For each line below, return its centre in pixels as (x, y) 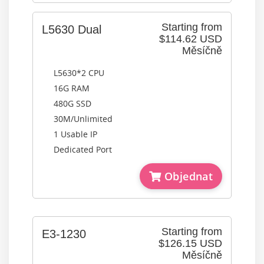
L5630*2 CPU (79, 73)
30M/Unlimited (83, 119)
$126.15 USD (190, 243)
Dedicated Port (83, 149)
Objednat (187, 176)
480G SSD (72, 103)
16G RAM (72, 88)
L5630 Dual (72, 29)
